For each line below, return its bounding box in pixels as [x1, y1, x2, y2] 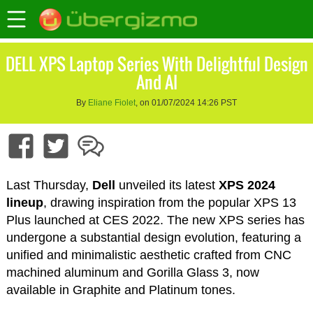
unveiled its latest [115, 178, 219, 193]
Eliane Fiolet [88, 98, 136, 108]
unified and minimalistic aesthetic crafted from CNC [6, 248, 291, 263]
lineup [6, 196, 43, 210]
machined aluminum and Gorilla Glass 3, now [6, 265, 259, 280]
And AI [136, 69, 177, 95]
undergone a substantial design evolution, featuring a [6, 231, 301, 245]
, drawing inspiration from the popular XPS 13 [43, 196, 296, 210]
